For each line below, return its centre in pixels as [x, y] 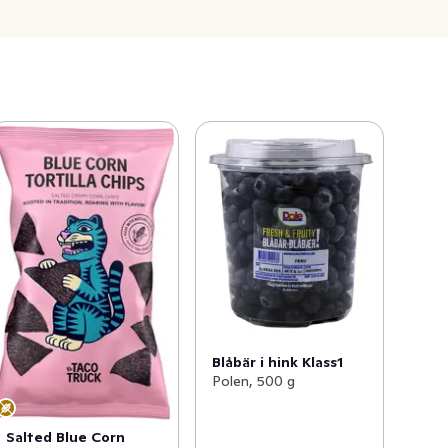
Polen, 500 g [253, 381]
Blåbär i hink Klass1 [277, 362]
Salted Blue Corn [66, 436]
